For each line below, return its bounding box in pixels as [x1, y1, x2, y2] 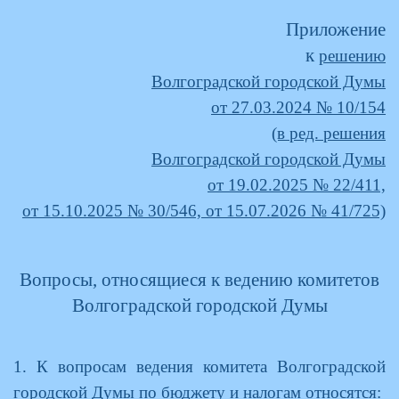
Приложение [286, 20, 386, 39]
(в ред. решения [272, 124, 386, 142]
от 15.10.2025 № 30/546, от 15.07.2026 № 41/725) [22, 201, 386, 220]
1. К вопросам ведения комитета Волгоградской [13, 357, 386, 376]
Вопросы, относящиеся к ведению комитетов [20, 270, 379, 289]
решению [319, 46, 386, 65]
